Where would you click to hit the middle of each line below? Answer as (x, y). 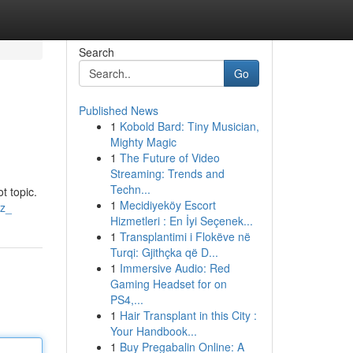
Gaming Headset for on (168, 284)
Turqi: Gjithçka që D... (164, 252)
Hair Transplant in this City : (188, 315)
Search (96, 52)
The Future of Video (169, 158)
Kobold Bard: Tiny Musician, (189, 126)
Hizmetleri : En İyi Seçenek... (181, 221)
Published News (118, 110)
